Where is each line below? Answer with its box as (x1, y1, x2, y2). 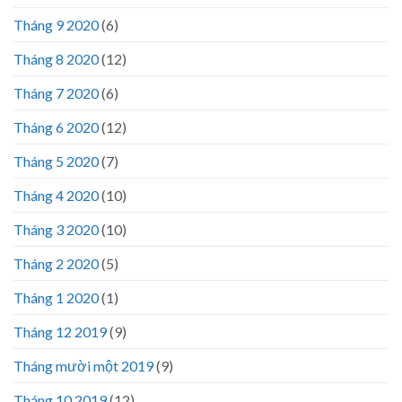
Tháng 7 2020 (13, 83, 99, 101)
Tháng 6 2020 (13, 118, 99, 135)
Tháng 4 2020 (13, 186, 99, 204)
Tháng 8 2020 (13, 49, 99, 67)
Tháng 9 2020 (13, 15, 99, 33)
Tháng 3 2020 (13, 220, 99, 238)
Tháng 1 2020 (13, 288, 99, 306)
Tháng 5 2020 (13, 152, 99, 170)
